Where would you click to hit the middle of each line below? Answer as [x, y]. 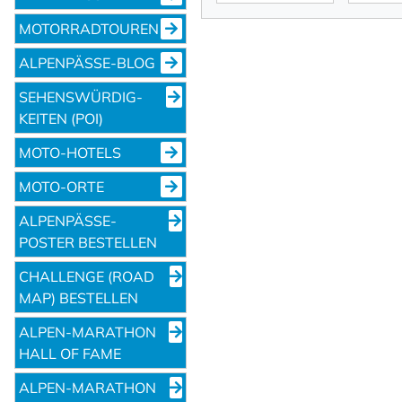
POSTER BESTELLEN [88, 242]
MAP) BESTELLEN [79, 297]
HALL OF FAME [70, 353]
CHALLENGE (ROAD [87, 276]
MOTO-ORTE [61, 186]
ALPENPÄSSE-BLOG [87, 62]
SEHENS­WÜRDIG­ [81, 96]
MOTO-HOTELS [70, 152]
